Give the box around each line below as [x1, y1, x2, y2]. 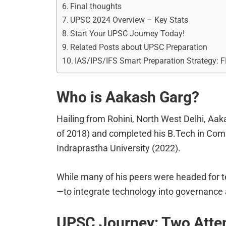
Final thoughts [70, 2, 122, 12]
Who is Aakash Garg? [56, 88, 199, 106]
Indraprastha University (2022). [56, 143, 181, 154]
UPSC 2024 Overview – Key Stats [70, 15, 189, 25]
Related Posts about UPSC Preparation [70, 42, 208, 52]
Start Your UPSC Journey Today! [70, 29, 185, 39]
